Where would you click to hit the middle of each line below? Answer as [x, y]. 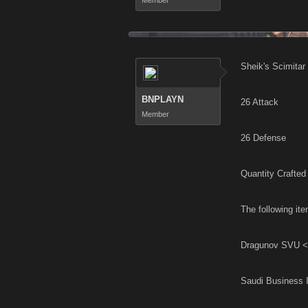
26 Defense [263, 138]
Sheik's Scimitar [273, 66]
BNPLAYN [163, 99]
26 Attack [260, 102]
